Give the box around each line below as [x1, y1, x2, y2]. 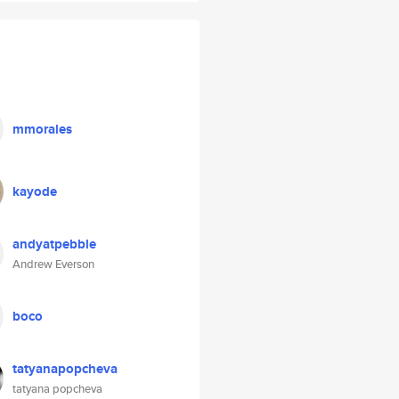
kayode [12, 182, 57, 201]
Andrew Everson [12, 256, 94, 273]
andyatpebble [12, 234, 96, 254]
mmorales [12, 119, 72, 139]
